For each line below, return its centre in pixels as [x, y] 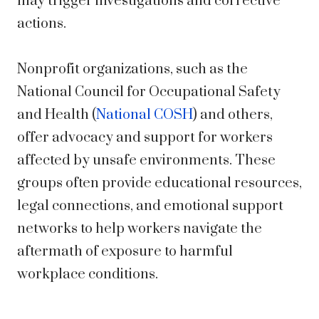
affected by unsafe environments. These [146, 161]
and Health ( [57, 115]
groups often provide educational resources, [159, 184]
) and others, [233, 115]
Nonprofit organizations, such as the [132, 70]
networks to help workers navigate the [140, 229]
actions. [42, 24]
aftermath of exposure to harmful [125, 252]
